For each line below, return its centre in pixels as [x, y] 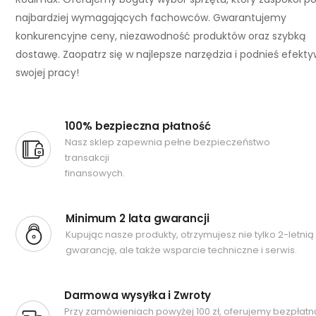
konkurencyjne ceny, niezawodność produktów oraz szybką [160, 36]
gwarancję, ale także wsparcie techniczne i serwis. [182, 250]
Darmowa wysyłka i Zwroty [138, 295]
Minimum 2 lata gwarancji [138, 218]
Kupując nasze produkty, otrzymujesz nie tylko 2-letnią [190, 235]
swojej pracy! [47, 73]
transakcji [87, 158]
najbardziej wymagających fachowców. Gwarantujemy [151, 18]
